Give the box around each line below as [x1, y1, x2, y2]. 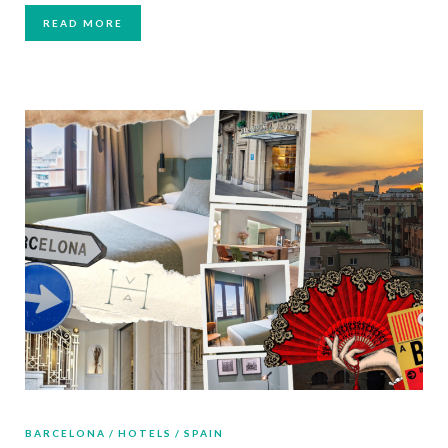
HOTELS [118, 427, 172, 440]
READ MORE [43, 16, 123, 29]
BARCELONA [25, 427, 106, 440]
